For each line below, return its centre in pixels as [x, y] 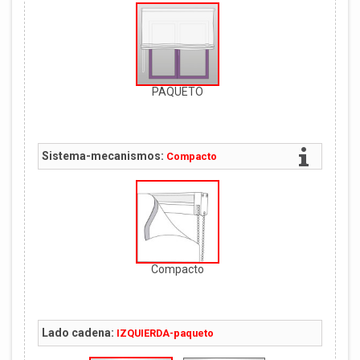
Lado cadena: [78, 333]
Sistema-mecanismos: [102, 155]
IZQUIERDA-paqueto [165, 333]
